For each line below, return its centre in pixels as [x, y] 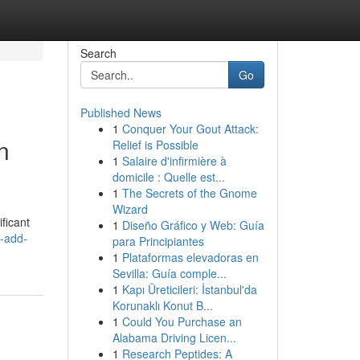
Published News [121, 112]
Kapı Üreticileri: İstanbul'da [189, 289]
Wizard [130, 209]
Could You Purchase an [182, 321]
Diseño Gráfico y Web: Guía [193, 225]
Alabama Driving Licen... [174, 337]
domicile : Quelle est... [168, 177]
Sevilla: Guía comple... [169, 273]
